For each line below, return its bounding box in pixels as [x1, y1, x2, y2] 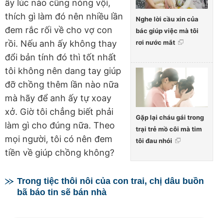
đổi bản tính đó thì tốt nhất [5, 52, 116, 63]
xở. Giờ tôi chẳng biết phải [5, 107, 113, 117]
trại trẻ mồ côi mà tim [136, 125, 202, 133]
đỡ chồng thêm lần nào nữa [5, 79, 119, 90]
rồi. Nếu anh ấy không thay [5, 38, 117, 49]
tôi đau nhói [136, 136, 172, 145]
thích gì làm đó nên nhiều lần [5, 11, 123, 22]
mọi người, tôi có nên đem [5, 134, 112, 145]
